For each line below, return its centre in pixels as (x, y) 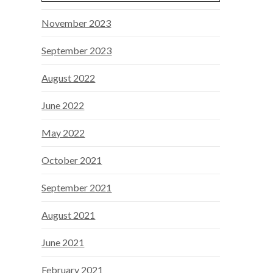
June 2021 (63, 243)
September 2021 (77, 188)
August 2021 (69, 215)
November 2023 (76, 23)
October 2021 (72, 160)
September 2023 (77, 51)
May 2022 (63, 133)
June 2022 (63, 105)
